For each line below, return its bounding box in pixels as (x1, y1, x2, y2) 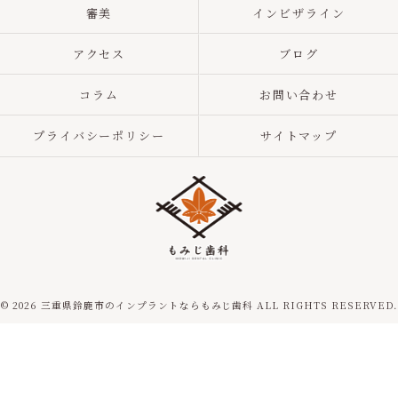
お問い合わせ (259, 86, 339, 103)
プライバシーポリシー (32, 127, 166, 144)
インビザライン (252, 4, 346, 21)
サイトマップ (259, 127, 338, 144)
